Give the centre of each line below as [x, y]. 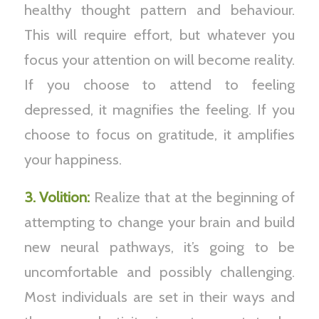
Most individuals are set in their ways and [159, 296]
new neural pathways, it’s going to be [159, 246]
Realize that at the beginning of [193, 197]
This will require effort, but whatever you [159, 35]
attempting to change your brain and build [159, 221]
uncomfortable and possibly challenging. [159, 271]
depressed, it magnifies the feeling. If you [159, 110]
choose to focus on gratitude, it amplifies [159, 135]
